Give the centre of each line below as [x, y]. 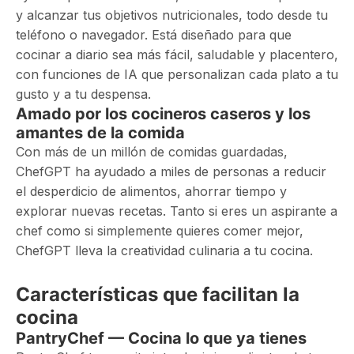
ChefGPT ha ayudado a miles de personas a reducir [171, 171]
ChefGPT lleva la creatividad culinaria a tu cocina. [164, 250]
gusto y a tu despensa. [83, 94]
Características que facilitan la [158, 294]
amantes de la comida [100, 133]
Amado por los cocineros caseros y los [163, 114]
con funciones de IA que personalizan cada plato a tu [177, 74]
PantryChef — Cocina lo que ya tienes [161, 338]
